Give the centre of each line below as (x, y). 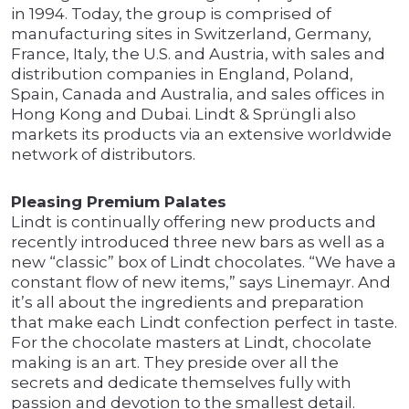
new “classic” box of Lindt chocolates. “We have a (204, 262)
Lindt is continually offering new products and (194, 222)
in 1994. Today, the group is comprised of (171, 14)
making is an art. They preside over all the (175, 363)
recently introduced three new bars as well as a (198, 242)
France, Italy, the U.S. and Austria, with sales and (198, 54)
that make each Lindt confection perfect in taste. (204, 323)
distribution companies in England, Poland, (182, 74)
